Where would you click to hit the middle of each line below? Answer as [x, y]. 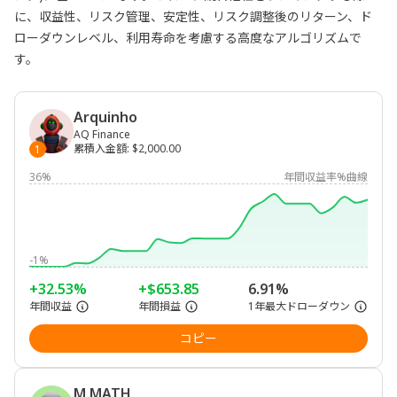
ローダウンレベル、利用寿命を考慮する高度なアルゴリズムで [188, 38]
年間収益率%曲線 [326, 177]
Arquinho [105, 117]
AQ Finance [102, 134]
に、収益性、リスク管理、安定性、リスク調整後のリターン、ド [193, 16]
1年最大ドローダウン [299, 306]
